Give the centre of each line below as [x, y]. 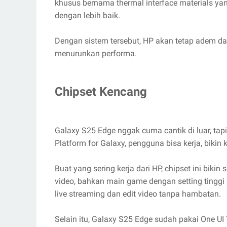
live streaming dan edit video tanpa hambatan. [138, 194]
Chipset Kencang [101, 91]
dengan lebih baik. [87, 16]
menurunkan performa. [96, 54]
